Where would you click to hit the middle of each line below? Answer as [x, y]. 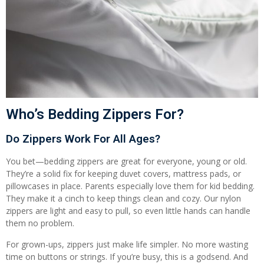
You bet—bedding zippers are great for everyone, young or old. [126, 161]
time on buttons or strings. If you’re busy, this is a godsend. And [127, 256]
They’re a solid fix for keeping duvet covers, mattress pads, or [123, 174]
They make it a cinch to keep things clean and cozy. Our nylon [123, 199]
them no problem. [40, 223]
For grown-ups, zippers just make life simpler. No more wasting [127, 244]
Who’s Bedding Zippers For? [95, 115]
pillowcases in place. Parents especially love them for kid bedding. [130, 186]
